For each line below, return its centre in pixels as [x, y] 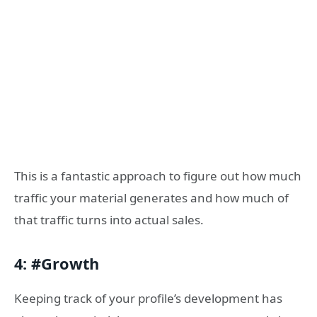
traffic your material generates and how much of [151, 197]
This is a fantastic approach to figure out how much [158, 175]
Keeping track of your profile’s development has [148, 298]
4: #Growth [57, 264]
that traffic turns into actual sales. [109, 219]
